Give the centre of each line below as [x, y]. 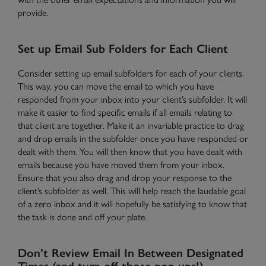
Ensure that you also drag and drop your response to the [125, 177]
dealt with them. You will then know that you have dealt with [130, 151]
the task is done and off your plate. [83, 216]
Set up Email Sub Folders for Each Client [123, 48]
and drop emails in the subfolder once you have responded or [133, 138]
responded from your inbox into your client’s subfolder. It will [132, 99]
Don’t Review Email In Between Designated [131, 252]
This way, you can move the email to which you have [116, 86]
